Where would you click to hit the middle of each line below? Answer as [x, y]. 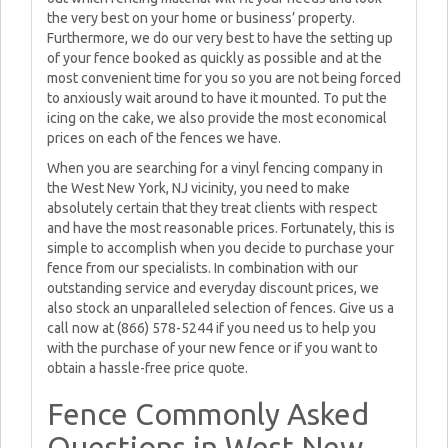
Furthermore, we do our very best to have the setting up [220, 38]
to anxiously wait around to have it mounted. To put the [217, 98]
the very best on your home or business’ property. [201, 18]
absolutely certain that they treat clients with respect [212, 208]
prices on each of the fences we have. [164, 138]
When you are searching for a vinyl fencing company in [215, 168]
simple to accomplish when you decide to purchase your [220, 248]
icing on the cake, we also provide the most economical [217, 118]
